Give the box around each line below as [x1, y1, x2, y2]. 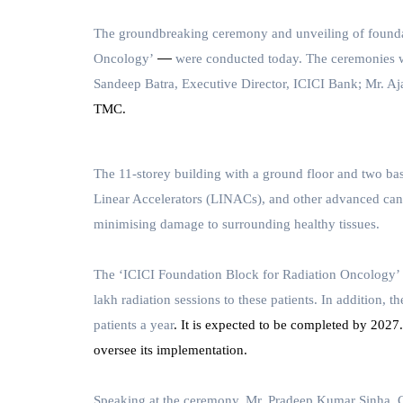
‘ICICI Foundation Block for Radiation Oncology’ [119, 267, 400, 282]
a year [140, 318, 174, 333]
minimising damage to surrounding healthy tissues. [94, 217, 380, 232]
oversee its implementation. [94, 343, 247, 358]
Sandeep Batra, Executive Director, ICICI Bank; [94, 76, 362, 92]
